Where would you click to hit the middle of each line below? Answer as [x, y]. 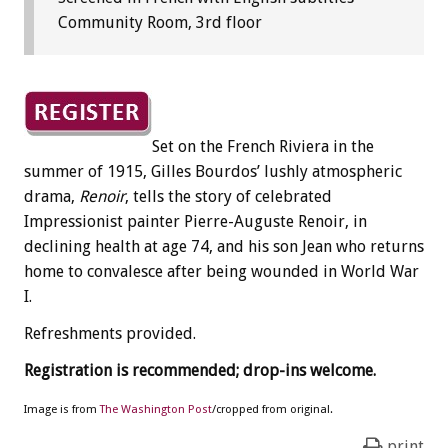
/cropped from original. [272, 409]
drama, [51, 196]
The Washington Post [156, 409]
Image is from [62, 409]
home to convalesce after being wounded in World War [221, 271]
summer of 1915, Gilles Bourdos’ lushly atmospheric [213, 171]
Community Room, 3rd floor [160, 22]
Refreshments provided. [110, 333]
